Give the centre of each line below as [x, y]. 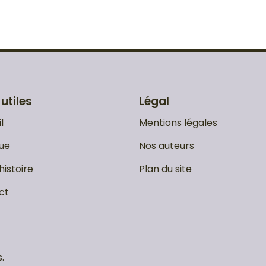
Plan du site [165, 169]
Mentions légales [178, 123]
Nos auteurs [167, 146]
